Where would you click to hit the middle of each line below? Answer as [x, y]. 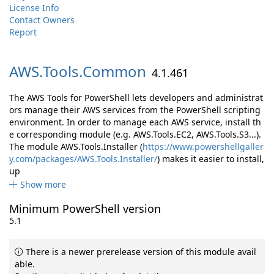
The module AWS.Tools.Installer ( [76, 146]
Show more [43, 184]
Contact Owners [42, 20]
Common [114, 71]
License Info [34, 8]
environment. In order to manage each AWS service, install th [135, 122]
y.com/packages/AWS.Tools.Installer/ [83, 159]
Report [23, 32]
